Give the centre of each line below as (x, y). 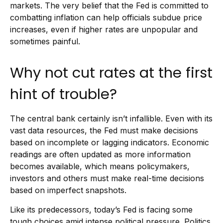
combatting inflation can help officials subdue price (106, 17)
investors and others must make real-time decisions (107, 178)
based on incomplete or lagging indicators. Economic (110, 142)
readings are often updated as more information (100, 154)
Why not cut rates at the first (111, 73)
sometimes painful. (45, 41)
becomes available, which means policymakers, (100, 166)
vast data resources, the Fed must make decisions (104, 130)
